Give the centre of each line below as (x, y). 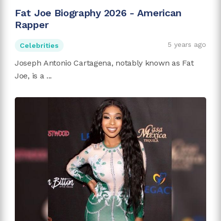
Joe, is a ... (34, 76)
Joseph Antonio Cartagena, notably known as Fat (104, 63)
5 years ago (187, 45)
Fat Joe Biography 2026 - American (98, 13)
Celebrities (39, 46)
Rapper (32, 25)
